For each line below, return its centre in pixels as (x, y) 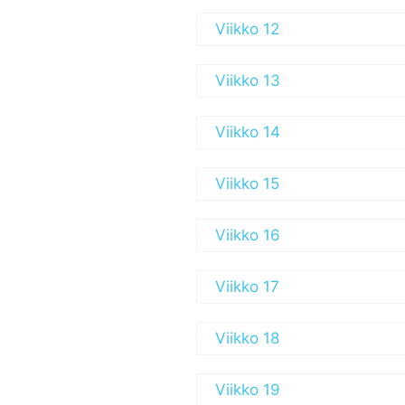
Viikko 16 (248, 235)
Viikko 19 (248, 390)
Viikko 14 (248, 132)
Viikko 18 (247, 338)
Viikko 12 (247, 29)
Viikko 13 (248, 80)
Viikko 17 (247, 287)
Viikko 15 (247, 184)
